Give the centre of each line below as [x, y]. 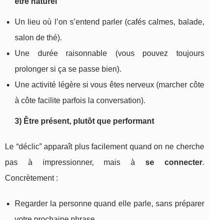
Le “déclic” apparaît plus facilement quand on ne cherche [105, 146]
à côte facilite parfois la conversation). [80, 100]
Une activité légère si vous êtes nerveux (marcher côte [110, 84]
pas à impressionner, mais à [75, 162]
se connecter [174, 162]
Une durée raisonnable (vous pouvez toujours [110, 53]
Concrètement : [31, 178]
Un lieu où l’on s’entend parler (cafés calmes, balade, [110, 22]
